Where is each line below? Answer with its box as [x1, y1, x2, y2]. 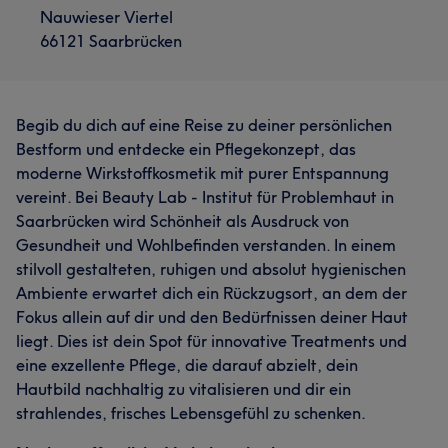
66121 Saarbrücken [40, 31, 182, 51]
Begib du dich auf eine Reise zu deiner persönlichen [16, 115, 392, 135]
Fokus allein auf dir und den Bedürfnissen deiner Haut [16, 307, 408, 327]
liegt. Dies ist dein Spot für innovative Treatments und [16, 331, 407, 351]
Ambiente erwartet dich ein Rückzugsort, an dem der [16, 283, 407, 303]
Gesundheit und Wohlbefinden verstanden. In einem [16, 235, 396, 255]
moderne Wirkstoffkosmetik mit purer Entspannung [16, 163, 389, 183]
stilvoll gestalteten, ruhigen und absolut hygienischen [16, 259, 406, 279]
